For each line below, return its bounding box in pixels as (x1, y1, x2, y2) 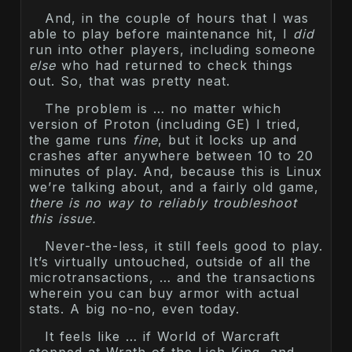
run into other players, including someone (29, 41, 316, 57)
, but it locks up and (158, 131, 297, 148)
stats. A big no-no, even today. (29, 300, 240, 317)
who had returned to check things (56, 57, 293, 73)
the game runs (29, 131, 133, 148)
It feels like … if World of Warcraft (45, 328, 280, 344)
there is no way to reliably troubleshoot (29, 194, 297, 211)
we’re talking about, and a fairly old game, (29, 178, 319, 195)
